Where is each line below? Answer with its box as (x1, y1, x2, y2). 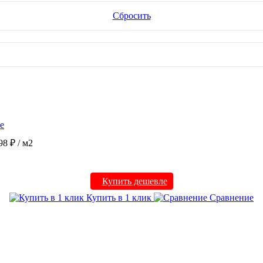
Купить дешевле (102, 176, 167, 186)
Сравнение (207, 192, 254, 203)
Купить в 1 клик (84, 192, 154, 203)
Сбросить (112, 10, 151, 21)
